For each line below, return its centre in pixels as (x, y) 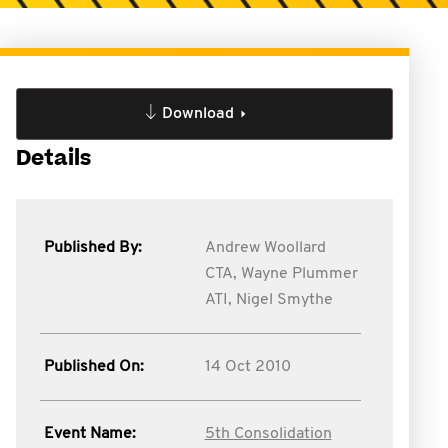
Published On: (94, 367)
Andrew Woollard (265, 248)
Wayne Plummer (299, 274)
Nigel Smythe (284, 300)
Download (197, 114)
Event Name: (90, 434)
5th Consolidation (268, 434)
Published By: (93, 248)
